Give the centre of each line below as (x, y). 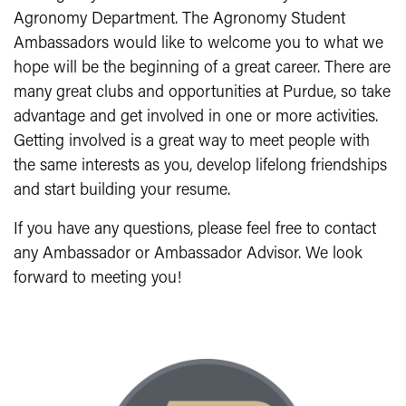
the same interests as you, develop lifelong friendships (200, 166)
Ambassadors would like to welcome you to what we (198, 44)
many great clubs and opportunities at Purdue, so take (202, 93)
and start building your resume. (122, 191)
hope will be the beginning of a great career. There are (202, 68)
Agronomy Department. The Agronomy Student (179, 19)
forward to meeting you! (97, 279)
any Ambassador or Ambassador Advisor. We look (188, 254)
